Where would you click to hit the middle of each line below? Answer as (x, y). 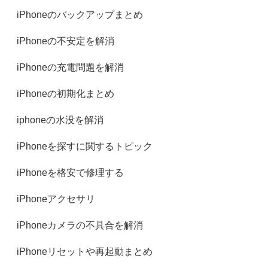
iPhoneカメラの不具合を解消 (80, 225)
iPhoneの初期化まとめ (66, 94)
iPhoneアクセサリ (56, 199)
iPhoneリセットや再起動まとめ (85, 252)
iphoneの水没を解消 (60, 120)
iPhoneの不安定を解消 (66, 41)
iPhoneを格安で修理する (70, 173)
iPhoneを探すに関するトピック (85, 146)
